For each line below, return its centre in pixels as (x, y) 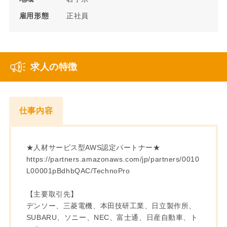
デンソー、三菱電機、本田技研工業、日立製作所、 (111, 205)
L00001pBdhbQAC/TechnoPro (78, 171)
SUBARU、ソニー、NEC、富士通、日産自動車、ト (112, 217)
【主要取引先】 (52, 194)
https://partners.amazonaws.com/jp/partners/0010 (113, 159)
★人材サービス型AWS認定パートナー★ (93, 147)
